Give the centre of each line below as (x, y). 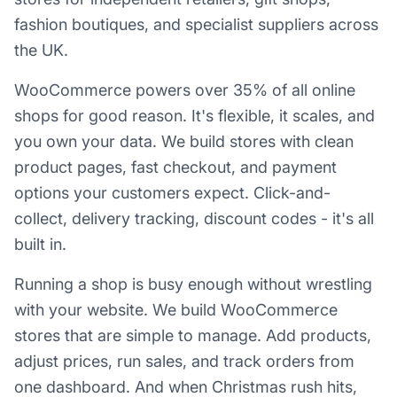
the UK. (41, 50)
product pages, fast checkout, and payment (175, 167)
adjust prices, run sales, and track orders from (184, 361)
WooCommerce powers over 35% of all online (185, 90)
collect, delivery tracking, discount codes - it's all (194, 218)
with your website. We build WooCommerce (176, 310)
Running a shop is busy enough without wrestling (193, 284)
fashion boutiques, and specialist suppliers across (196, 24)
